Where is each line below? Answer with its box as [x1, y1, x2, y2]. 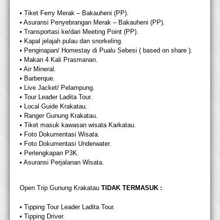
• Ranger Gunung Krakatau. [20, 112, 98, 120]
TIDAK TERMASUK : [101, 184, 162, 192]
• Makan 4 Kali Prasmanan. [20, 56, 98, 64]
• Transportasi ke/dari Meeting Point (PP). [20, 28, 138, 36]
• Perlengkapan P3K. [20, 149, 79, 157]
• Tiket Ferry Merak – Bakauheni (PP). [20, 9, 129, 17]
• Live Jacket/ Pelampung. [20, 84, 95, 92]
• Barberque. [20, 75, 55, 82]
